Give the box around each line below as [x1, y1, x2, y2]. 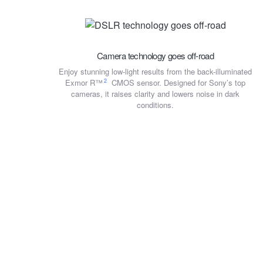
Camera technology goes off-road [96, 49, 214, 62]
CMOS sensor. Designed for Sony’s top [109, 76, 245, 88]
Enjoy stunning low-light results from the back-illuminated [59, 65, 252, 77]
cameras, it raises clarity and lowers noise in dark [71, 87, 240, 99]
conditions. [137, 99, 174, 110]
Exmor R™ [65, 76, 103, 88]
